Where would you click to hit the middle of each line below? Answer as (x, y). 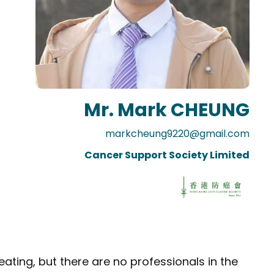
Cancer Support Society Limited (167, 155)
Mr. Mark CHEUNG (167, 110)
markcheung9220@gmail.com (177, 134)
